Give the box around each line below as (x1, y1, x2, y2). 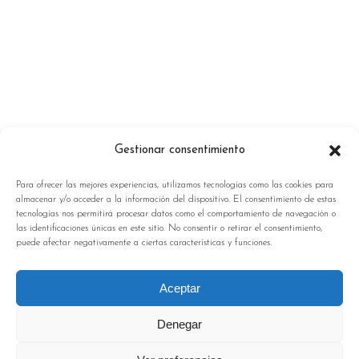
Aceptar (159, 280, 200, 295)
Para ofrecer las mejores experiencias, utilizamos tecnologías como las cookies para (16, 180, 333, 190)
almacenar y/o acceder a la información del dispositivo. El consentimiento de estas (16, 195, 336, 204)
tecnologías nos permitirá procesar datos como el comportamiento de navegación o (16, 209, 336, 219)
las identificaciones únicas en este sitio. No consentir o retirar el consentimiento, (16, 224, 322, 233)
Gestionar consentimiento (114, 144, 245, 156)
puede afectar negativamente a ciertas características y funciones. (16, 238, 272, 248)
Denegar (157, 317, 202, 331)
